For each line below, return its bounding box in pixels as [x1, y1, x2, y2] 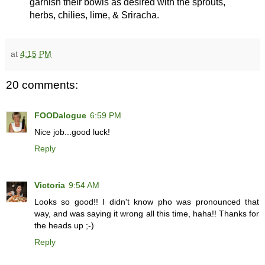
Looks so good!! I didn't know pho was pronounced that [34, 197, 259, 207]
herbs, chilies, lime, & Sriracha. [29, 10, 159, 21]
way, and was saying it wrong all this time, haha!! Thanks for [34, 209, 259, 219]
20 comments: [6, 79, 78, 92]
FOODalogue [34, 111, 86, 121]
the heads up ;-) [34, 221, 94, 231]
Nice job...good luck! [34, 127, 110, 137]
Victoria [34, 180, 65, 190]
